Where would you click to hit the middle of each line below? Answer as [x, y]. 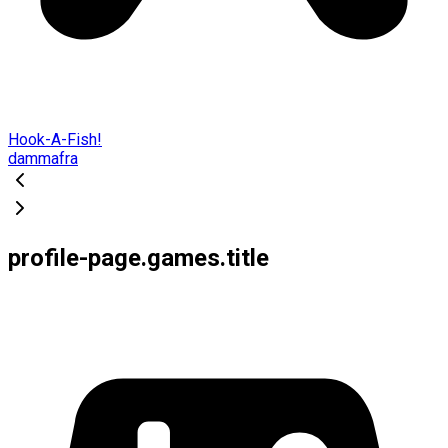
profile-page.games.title [138, 257]
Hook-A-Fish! [55, 139]
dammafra [43, 158]
